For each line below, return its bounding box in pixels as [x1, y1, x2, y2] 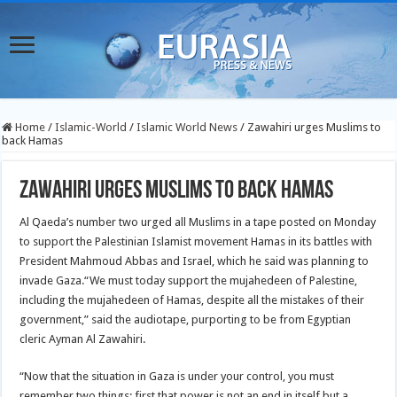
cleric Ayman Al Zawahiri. [19, 332, 146, 346]
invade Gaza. [19, 274, 85, 287]
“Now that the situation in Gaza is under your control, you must [19, 370, 335, 383]
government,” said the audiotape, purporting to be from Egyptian [19, 313, 352, 326]
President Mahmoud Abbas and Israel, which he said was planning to [19, 254, 370, 268]
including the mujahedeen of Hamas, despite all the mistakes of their [19, 293, 365, 307]
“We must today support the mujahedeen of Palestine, [84, 274, 358, 287]
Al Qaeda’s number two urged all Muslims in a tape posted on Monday [19, 215, 377, 229]
